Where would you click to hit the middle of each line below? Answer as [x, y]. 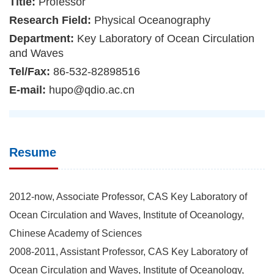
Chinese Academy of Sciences [76, 233]
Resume [33, 152]
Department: [43, 38]
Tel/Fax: [31, 71]
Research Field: [52, 20]
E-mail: [29, 90]
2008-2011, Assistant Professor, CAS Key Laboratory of [128, 251]
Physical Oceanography [152, 20]
